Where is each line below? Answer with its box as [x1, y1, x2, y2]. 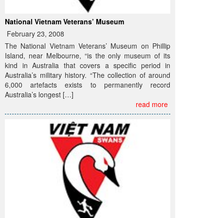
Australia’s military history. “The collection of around [5, 70, 170, 80]
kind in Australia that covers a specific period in [5, 60, 170, 70]
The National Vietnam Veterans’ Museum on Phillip [5, 40, 170, 51]
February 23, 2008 [5, 28, 64, 38]
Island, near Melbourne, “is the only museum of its [5, 50, 170, 60]
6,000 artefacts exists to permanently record [5, 79, 170, 90]
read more [136, 99, 168, 109]
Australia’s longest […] [5, 89, 73, 99]
